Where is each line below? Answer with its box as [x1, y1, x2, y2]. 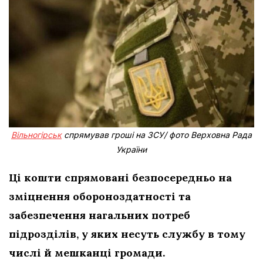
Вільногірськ [11, 129, 62, 140]
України [116, 144, 147, 154]
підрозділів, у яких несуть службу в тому [9, 227, 245, 241]
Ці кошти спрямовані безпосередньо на [9, 170, 232, 184]
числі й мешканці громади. [9, 245, 165, 259]
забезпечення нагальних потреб [9, 208, 190, 222]
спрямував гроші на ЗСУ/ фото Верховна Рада [62, 129, 252, 140]
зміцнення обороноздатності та [9, 189, 191, 203]
